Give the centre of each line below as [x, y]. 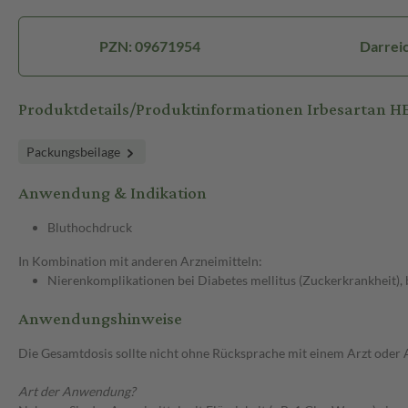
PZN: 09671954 [149, 46]
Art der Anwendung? [77, 392]
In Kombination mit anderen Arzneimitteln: [140, 261]
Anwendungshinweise [100, 320]
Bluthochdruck [90, 228]
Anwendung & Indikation [112, 194]
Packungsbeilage [75, 152]
